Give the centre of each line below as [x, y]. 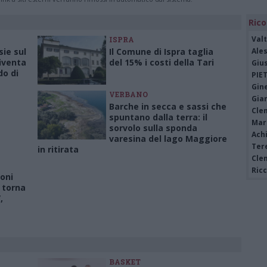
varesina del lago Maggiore [168, 139]
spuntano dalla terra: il [158, 117]
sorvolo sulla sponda [153, 128]
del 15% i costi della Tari [162, 62]
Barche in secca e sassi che [168, 106]
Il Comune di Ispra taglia [161, 52]
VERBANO [128, 94]
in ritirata [58, 149]
